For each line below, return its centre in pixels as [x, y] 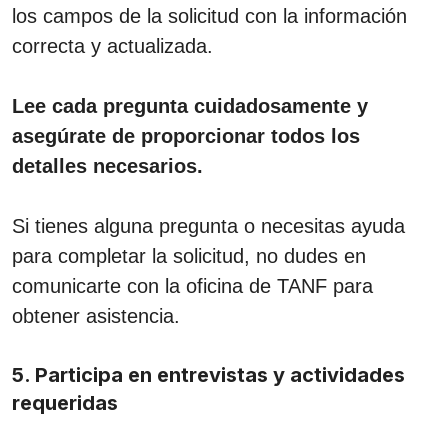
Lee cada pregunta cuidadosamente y [190, 105]
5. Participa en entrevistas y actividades [208, 374]
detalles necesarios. [107, 165]
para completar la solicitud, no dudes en [189, 255]
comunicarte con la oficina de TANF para [192, 285]
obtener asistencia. [96, 315]
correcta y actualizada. [112, 45]
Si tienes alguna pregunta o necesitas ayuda [208, 225]
